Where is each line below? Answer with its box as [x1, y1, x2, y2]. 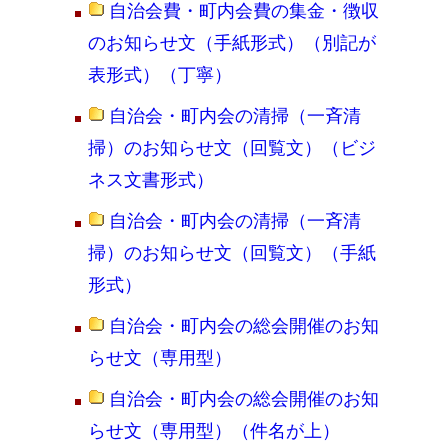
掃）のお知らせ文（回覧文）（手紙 [88, 241, 376, 263]
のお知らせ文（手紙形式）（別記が [88, 31, 376, 53]
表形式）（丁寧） [88, 63, 232, 85]
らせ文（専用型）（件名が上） [88, 419, 340, 441]
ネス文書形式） [88, 168, 214, 190]
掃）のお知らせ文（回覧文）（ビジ [88, 136, 376, 158]
